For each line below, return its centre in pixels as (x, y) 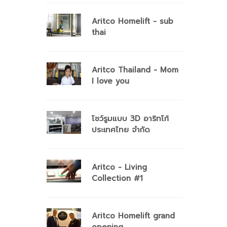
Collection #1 (117, 178)
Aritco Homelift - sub (133, 21)
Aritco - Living (119, 167)
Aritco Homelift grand (133, 216)
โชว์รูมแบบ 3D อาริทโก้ (130, 119)
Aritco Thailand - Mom (135, 70)
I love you (110, 81)
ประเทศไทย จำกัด (121, 130)
